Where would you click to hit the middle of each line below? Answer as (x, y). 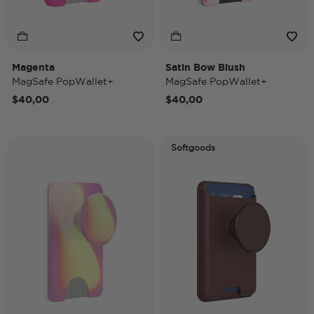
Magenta (33, 67)
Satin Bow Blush (205, 67)
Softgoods (193, 148)
